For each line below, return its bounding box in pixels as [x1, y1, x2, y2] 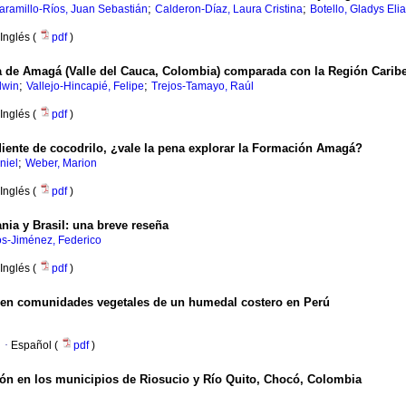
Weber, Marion [25, 157, 97, 170]
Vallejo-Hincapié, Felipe [26, 80, 144, 93]
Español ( [11, 339, 61, 353]
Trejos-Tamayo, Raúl [151, 80, 254, 93]
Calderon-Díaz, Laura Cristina [155, 3, 303, 16]
